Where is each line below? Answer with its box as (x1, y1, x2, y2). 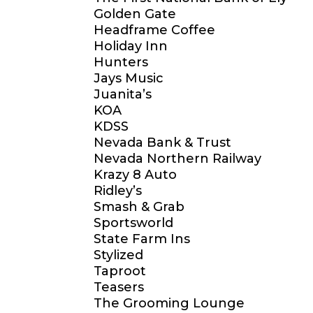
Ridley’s (94, 183, 143, 199)
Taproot (94, 263, 147, 279)
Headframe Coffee (94, 22, 216, 38)
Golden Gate (94, 6, 177, 22)
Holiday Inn (94, 38, 168, 54)
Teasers (94, 279, 145, 296)
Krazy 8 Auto (94, 167, 177, 183)
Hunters (94, 54, 149, 71)
